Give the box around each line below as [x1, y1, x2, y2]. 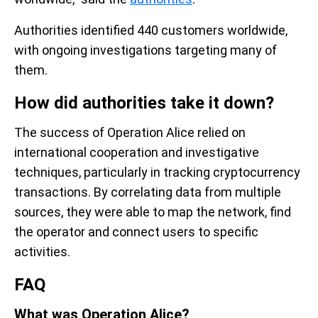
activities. [14, 244, 70, 259]
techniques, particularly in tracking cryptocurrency [14, 165, 300, 180]
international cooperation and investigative [14, 145, 259, 160]
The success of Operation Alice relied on [14, 125, 246, 140]
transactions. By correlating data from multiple [14, 185, 281, 199]
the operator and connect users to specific [14, 224, 258, 239]
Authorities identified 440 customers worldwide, [14, 23, 287, 38]
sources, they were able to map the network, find [14, 204, 291, 219]
